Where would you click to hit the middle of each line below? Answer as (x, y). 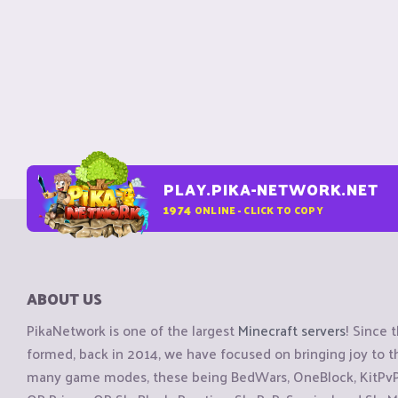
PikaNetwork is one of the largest (132, 330)
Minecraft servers (292, 330)
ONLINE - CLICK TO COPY (259, 209)
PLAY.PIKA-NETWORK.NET (271, 189)
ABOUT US (64, 298)
